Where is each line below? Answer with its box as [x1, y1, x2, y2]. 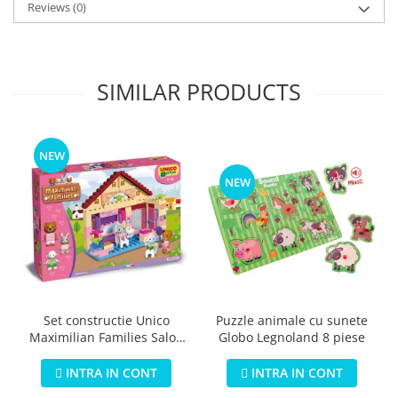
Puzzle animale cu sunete [216, 311, 368, 329]
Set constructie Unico [43, 311, 170, 329]
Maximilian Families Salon [28, 328, 184, 346]
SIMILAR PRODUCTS [97, 76, 301, 107]
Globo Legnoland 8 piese [219, 328, 365, 346]
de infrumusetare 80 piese [27, 345, 186, 362]
